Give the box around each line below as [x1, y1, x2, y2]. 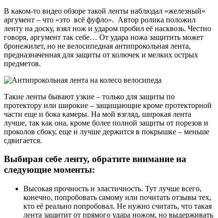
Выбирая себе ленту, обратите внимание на [4, 154, 186, 164]
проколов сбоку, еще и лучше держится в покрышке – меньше [4, 127, 209, 136]
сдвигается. [4, 136, 42, 145]
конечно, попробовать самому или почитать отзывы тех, [23, 193, 211, 202]
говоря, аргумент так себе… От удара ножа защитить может [4, 33, 203, 41]
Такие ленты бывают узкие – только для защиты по [4, 92, 175, 101]
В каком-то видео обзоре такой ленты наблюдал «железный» [4, 6, 205, 15]
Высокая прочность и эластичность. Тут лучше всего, [23, 184, 201, 193]
